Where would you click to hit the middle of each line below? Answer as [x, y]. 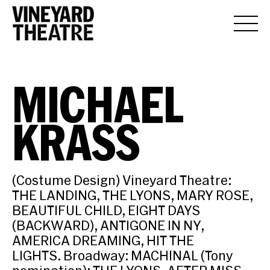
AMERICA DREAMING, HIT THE [103, 240]
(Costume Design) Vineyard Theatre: [122, 180]
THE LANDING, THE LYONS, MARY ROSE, [133, 195]
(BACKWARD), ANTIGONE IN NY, [108, 225]
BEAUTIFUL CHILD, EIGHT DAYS [106, 210]
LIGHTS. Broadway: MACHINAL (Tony [122, 255]
